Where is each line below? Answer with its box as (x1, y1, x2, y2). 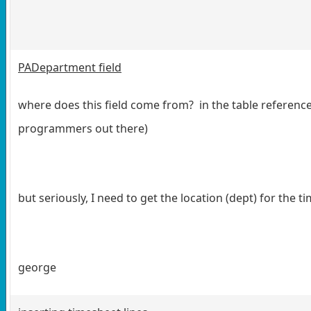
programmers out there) (18, 120, 148, 136)
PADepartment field (18, 59, 121, 75)
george (18, 259, 56, 275)
